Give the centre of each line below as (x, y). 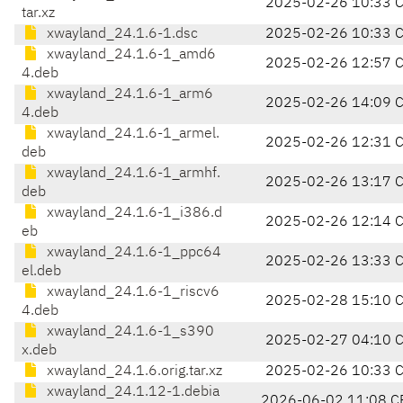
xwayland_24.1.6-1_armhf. (132, 174)
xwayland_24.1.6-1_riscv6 (131, 293)
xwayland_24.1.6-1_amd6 (130, 55)
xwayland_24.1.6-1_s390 (129, 332)
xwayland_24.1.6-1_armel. (131, 134)
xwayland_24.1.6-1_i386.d (133, 214)
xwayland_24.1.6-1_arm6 (128, 95)
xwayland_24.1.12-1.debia (131, 393)
